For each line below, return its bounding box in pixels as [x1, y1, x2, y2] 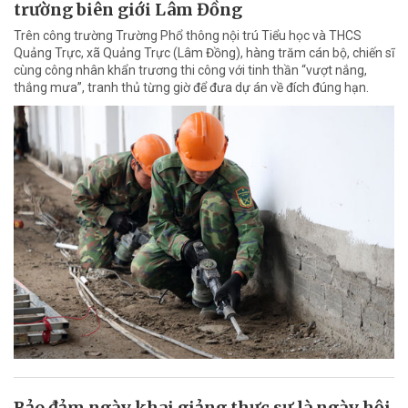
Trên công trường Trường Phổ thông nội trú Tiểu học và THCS [14, 27, 362, 43]
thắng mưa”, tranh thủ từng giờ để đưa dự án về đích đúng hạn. [14, 79, 369, 95]
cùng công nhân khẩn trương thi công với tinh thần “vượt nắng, [14, 62, 367, 77]
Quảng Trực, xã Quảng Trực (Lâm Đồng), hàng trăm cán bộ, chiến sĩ [14, 45, 394, 60]
